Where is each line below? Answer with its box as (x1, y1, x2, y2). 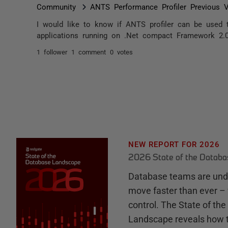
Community (37, 3, 76, 10)
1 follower (37, 48, 67, 55)
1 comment (71, 48, 106, 55)
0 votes (110, 48, 133, 55)
